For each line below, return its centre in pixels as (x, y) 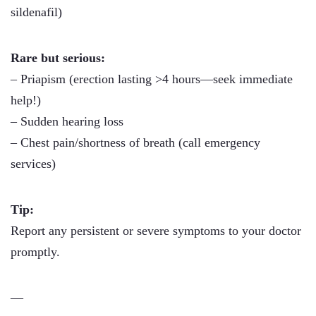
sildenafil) (36, 12)
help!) (26, 100)
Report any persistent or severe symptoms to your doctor (156, 231)
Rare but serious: (58, 58)
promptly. (35, 252)
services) (33, 164)
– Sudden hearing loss (67, 121)
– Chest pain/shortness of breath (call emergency (135, 142)
